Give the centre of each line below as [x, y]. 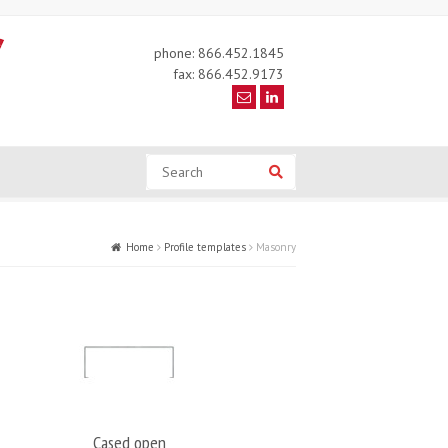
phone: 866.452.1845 [218, 53]
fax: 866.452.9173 [228, 74]
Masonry [276, 247]
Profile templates [205, 247]
